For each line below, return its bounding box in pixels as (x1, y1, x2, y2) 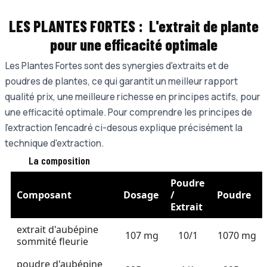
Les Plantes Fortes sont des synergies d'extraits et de (5, 59, 229, 72)
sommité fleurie (17, 234, 88, 248)
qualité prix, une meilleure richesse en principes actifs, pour (5, 90, 260, 103)
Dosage (123, 188, 159, 201)
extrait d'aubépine (17, 222, 98, 236)
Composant (17, 188, 72, 201)
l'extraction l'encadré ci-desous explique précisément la (5, 121, 243, 134)
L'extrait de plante (145, 16, 259, 35)
